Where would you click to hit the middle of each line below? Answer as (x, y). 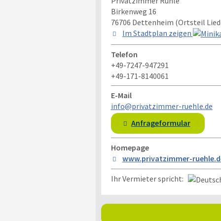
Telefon (124, 54)
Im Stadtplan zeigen (157, 33)
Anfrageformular (161, 123)
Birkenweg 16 (133, 11)
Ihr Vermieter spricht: (149, 178)
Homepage (130, 147)
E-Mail (121, 95)
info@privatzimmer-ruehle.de (162, 106)
